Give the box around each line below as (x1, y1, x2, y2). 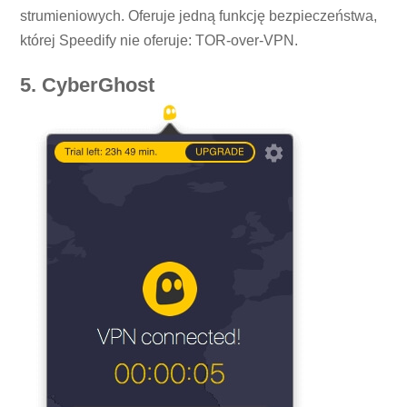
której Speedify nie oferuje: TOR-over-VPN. (20, 33, 299, 49)
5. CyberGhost (20, 74, 155, 97)
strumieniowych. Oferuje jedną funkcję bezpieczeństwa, (20, 8, 378, 25)
